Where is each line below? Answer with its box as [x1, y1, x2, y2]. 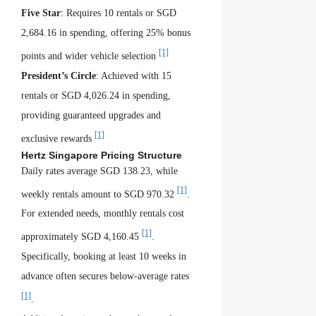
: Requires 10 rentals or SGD [61, 8, 176, 19]
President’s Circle [21, 71, 96, 82]
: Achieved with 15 [96, 71, 171, 82]
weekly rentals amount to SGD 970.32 [21, 188, 177, 200]
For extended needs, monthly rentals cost [21, 208, 184, 219]
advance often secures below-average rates [21, 271, 189, 282]
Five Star [21, 8, 61, 19]
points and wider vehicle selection [21, 51, 159, 62]
